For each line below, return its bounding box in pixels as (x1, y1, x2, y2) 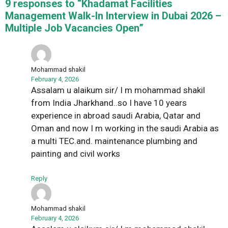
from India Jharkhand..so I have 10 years (31, 98, 187, 108)
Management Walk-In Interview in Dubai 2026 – (5, 10, 221, 22)
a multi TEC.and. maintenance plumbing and (31, 136, 197, 147)
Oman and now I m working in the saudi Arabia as (31, 123, 219, 134)
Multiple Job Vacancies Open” (5, 22, 144, 35)
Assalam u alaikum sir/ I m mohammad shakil (31, 85, 205, 96)
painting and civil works (31, 149, 120, 159)
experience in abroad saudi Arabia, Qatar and (31, 110, 201, 121)
